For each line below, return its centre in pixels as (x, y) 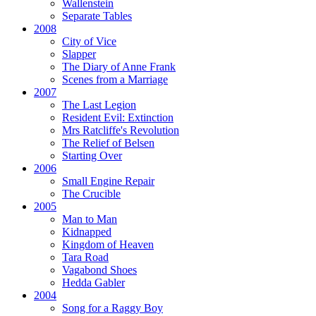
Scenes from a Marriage (115, 79)
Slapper (79, 54)
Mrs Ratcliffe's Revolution (121, 130)
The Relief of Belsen (108, 142)
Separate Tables (97, 16)
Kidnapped (87, 231)
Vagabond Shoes (99, 269)
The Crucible (91, 193)
